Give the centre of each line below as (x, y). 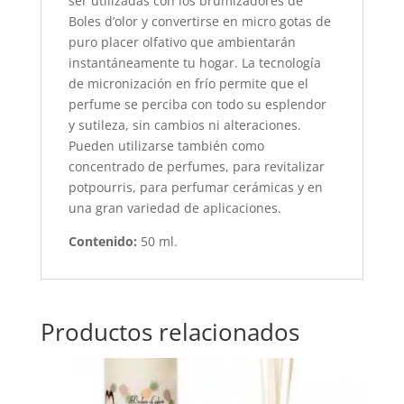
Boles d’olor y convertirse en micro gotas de (199, 22)
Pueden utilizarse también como (166, 146)
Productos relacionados (170, 332)
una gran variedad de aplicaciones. (174, 208)
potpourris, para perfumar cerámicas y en (195, 188)
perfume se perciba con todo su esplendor (197, 105)
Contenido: (104, 242)
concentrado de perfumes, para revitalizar (196, 167)
